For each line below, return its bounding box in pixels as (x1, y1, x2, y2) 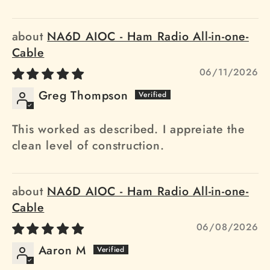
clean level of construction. (11, 137, 165, 154)
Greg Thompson (38, 87, 128, 104)
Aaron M (38, 242, 86, 259)
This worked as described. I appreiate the (11, 121, 245, 138)
